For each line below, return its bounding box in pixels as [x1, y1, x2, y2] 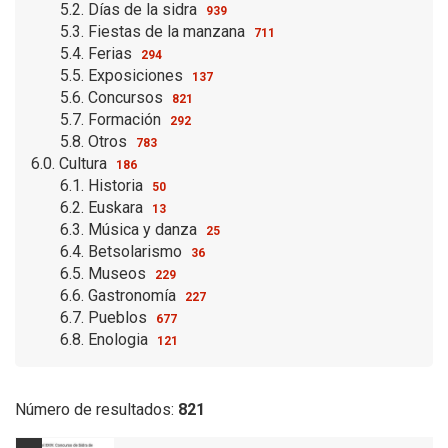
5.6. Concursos [59, 87, 167, 107]
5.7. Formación [59, 109, 165, 129]
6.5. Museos [59, 263, 150, 283]
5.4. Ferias [59, 43, 136, 63]
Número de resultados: [15, 399, 178, 419]
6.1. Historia [59, 175, 147, 195]
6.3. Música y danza [59, 219, 201, 239]
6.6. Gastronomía [59, 285, 180, 305]
